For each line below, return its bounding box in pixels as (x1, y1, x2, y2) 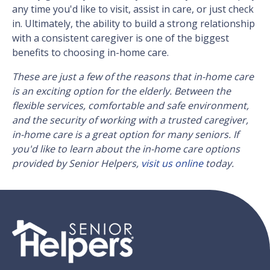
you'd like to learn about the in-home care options (12, 142, 240, 156)
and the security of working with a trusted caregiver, (12, 113, 248, 127)
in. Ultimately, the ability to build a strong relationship (12, 17, 255, 31)
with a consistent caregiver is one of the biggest (12, 31, 229, 45)
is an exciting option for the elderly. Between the (12, 84, 231, 98)
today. (203, 157, 234, 171)
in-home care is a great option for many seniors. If (12, 128, 239, 142)
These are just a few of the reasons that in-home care (12, 70, 254, 84)
